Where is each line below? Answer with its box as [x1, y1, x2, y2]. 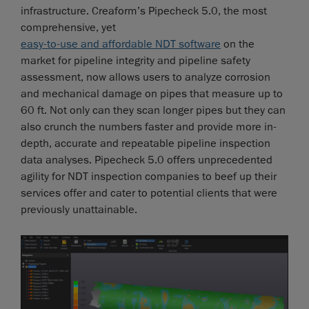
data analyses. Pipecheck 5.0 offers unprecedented [21, 153, 272, 168]
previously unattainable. [21, 203, 137, 217]
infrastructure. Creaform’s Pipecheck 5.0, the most [21, 4, 267, 19]
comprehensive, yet [21, 21, 116, 35]
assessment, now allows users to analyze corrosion [21, 70, 270, 85]
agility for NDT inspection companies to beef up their [21, 170, 277, 184]
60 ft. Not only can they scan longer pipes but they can [21, 103, 286, 118]
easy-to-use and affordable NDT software [21, 37, 221, 52]
